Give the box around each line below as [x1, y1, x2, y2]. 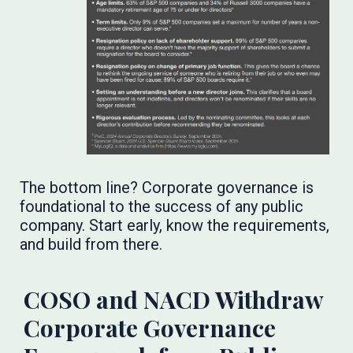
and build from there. [20, 235, 163, 255]
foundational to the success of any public [20, 197, 304, 217]
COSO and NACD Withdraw [24, 284, 324, 316]
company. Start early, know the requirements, [20, 216, 330, 236]
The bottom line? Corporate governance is [20, 178, 314, 198]
